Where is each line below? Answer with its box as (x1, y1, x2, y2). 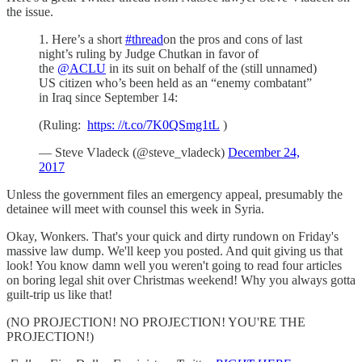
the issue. (6, 5, 53, 19)
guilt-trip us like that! (6, 288, 112, 302)
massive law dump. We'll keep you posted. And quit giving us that (6, 244, 343, 259)
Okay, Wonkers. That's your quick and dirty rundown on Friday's (6, 229, 339, 244)
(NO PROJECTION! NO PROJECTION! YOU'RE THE (6, 315, 305, 330)
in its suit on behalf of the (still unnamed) (106, 61, 317, 76)
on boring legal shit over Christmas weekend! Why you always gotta (6, 273, 356, 288)
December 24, (228, 145, 300, 160)
